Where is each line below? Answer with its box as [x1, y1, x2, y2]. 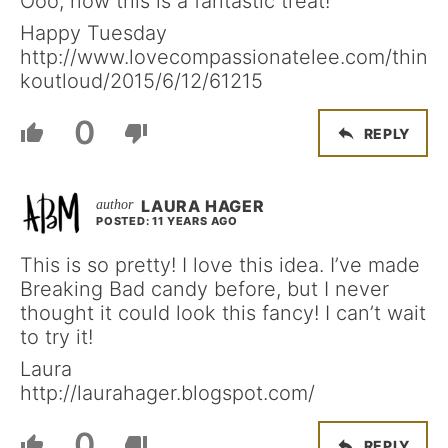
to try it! [20, 325, 93, 349]
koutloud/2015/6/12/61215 [20, 69, 263, 93]
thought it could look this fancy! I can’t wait [20, 301, 426, 325]
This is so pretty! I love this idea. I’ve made [20, 253, 420, 277]
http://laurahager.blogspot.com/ [20, 381, 315, 405]
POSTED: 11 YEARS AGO [96, 214, 238, 228]
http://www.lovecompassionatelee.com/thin [20, 45, 428, 69]
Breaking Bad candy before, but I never [20, 277, 389, 301]
